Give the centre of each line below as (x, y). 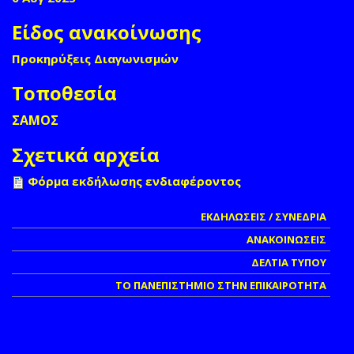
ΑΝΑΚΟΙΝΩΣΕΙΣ (286, 239)
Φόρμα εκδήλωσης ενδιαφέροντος (134, 181)
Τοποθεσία (64, 92)
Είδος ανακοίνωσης (107, 32)
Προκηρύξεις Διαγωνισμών (95, 58)
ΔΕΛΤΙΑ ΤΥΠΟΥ (289, 262)
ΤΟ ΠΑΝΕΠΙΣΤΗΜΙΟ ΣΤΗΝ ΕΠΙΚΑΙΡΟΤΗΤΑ (221, 285)
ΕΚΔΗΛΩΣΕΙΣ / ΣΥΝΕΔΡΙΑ (264, 216)
